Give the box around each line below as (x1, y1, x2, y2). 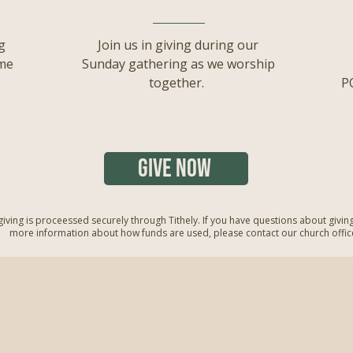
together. (149, 74, 207, 91)
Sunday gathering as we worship (81, 55, 275, 72)
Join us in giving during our (98, 36, 258, 54)
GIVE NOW (138, 153, 211, 184)
